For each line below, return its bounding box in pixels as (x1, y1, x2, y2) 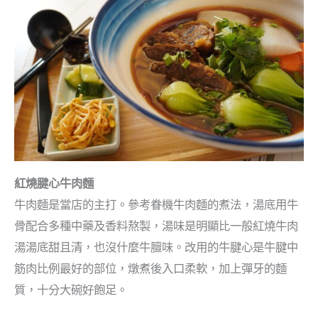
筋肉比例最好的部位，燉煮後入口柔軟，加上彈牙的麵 (14, 261, 287, 275)
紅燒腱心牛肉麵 (14, 176, 94, 190)
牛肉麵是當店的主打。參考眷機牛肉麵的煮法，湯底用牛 (14, 197, 298, 212)
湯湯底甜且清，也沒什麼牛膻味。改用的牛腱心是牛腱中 (14, 240, 298, 254)
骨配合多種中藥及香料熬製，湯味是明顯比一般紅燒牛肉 (14, 219, 298, 233)
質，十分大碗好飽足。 (14, 283, 128, 297)
